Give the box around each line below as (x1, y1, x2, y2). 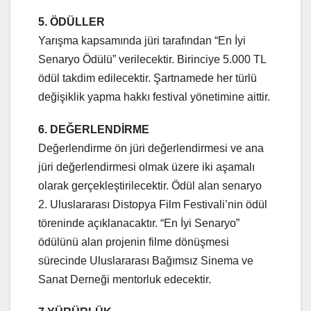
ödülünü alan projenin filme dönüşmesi (38, 235, 229, 248)
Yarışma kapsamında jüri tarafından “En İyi (38, 34, 246, 47)
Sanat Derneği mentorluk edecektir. (38, 273, 211, 285)
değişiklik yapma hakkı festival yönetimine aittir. (38, 90, 270, 103)
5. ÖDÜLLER (38, 15, 105, 28)
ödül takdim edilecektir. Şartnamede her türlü (38, 72, 257, 84)
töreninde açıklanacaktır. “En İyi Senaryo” (38, 217, 239, 229)
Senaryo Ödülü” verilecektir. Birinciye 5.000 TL (38, 53, 266, 65)
